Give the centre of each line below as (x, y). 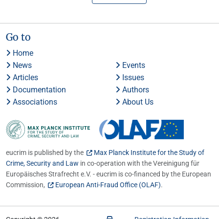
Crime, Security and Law (42, 163)
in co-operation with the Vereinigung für (139, 163)
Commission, (26, 185)
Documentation (38, 89)
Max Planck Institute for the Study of (149, 152)
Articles (24, 77)
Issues (132, 77)
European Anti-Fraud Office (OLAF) (108, 185)
